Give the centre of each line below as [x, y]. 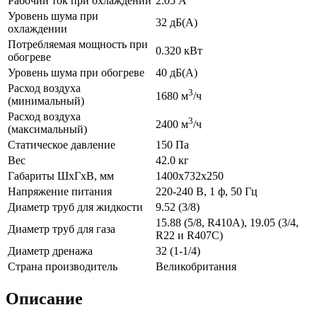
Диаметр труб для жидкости [75, 207]
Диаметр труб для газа [62, 229]
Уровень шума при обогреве [76, 73]
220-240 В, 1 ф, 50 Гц [207, 192]
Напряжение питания [60, 192]
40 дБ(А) [177, 73]
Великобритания [196, 267]
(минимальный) [46, 101]
